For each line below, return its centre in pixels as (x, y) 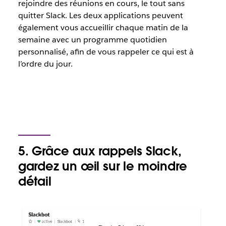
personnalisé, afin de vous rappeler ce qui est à (106, 51)
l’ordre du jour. (45, 64)
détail (35, 181)
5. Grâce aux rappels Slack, (100, 151)
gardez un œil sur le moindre (102, 166)
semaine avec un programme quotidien (92, 39)
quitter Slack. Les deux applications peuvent (100, 15)
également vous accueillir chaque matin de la (103, 27)
